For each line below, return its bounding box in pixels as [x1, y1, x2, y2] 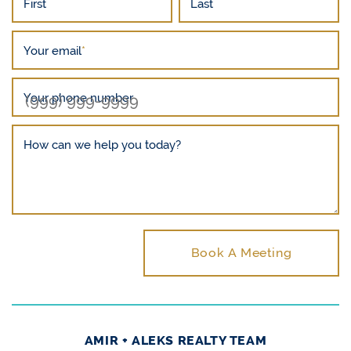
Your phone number [24, 90, 133, 104]
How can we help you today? [24, 137, 181, 151]
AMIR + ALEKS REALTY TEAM [84, 332, 267, 348]
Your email [24, 43, 81, 57]
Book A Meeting [190, 244, 292, 260]
